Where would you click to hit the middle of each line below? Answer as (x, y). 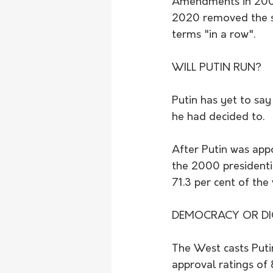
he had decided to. (218, 118)
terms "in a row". (214, 35)
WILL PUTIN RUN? (217, 68)
